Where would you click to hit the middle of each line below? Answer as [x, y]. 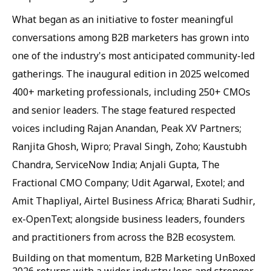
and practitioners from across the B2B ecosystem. [124, 237]
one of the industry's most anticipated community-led [133, 56]
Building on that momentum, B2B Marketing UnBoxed [134, 258]
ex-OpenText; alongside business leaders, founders [129, 219]
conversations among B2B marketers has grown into [131, 38]
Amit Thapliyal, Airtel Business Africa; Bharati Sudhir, [134, 201]
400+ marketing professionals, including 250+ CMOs [131, 92]
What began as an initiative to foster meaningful [123, 19]
